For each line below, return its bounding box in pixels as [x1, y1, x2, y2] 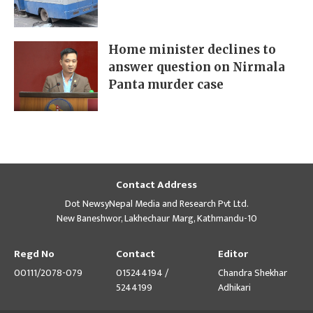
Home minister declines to [108, 41, 276, 57]
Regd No [14, 245, 54, 263]
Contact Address [116, 175, 197, 194]
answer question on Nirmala [108, 59, 285, 75]
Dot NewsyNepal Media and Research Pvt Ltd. [64, 195, 249, 212]
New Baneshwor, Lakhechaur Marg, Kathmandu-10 [56, 210, 257, 226]
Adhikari [218, 279, 251, 296]
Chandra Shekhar [218, 264, 287, 281]
